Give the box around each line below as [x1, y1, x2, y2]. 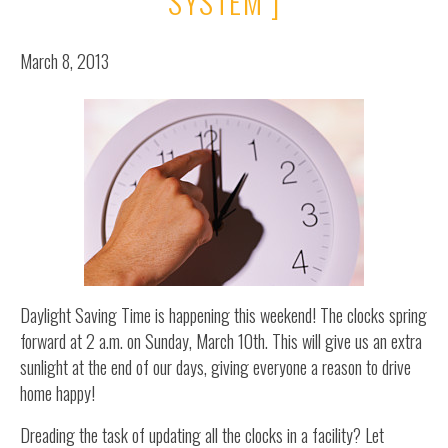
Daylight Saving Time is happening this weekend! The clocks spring [20, 302, 427, 329]
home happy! [20, 380, 95, 407]
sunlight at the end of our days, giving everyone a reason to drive [20, 354, 411, 381]
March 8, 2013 [20, 48, 109, 75]
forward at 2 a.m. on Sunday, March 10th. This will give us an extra [20, 328, 422, 355]
